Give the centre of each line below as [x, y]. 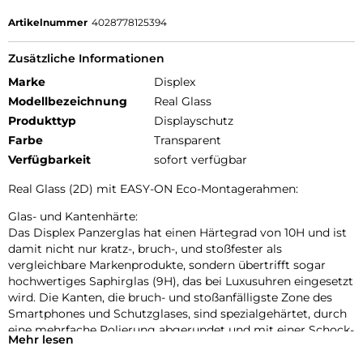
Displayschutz [194, 120]
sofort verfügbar [201, 159]
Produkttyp [42, 120]
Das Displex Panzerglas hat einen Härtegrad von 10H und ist [177, 232]
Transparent [188, 140]
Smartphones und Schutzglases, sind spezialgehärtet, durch [177, 313]
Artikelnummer [48, 22]
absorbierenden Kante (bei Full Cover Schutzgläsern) [157, 346]
